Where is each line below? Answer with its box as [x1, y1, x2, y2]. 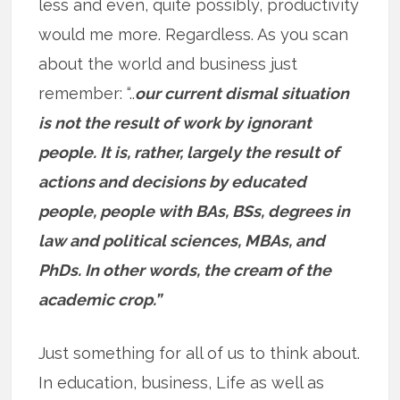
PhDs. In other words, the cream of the [38, 261, 332, 280]
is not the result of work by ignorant [38, 113, 312, 133]
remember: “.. [38, 84, 136, 104]
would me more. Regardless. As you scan [38, 25, 349, 45]
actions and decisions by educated [38, 172, 307, 192]
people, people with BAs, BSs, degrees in [38, 202, 351, 221]
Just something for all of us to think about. [38, 344, 361, 363]
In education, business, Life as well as [38, 373, 325, 393]
